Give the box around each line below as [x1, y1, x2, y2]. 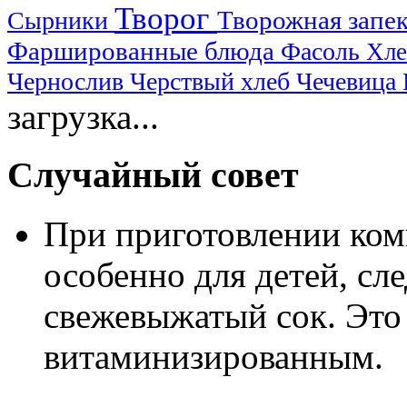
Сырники [7, 5, 114, 35]
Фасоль [281, 36, 366, 65]
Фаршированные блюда [7, 36, 281, 65]
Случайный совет [7, 154, 299, 196]
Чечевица [296, 66, 402, 95]
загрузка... [7, 96, 159, 136]
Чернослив [7, 66, 130, 95]
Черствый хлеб [130, 66, 296, 95]
